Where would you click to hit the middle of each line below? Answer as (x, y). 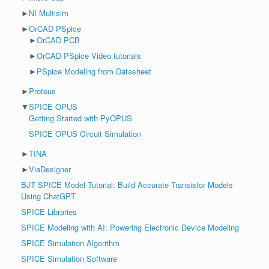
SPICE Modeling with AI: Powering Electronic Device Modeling (130, 227)
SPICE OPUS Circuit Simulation (85, 133)
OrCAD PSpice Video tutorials (89, 55)
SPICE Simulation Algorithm (70, 243)
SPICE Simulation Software (69, 258)
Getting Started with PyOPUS (80, 118)
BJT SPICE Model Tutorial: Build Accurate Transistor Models (127, 184)
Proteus (42, 91)
